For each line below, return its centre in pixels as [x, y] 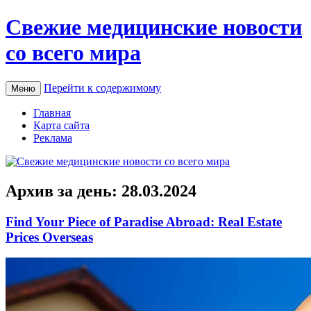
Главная [52, 112]
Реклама [53, 137]
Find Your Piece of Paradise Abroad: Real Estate [144, 221]
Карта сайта [61, 125]
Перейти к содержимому [102, 87]
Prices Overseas [49, 237]
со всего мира [73, 53]
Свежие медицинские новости [154, 27]
